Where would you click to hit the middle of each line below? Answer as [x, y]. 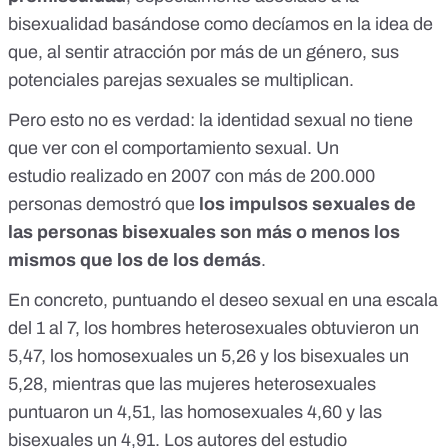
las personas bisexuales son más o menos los [204, 232]
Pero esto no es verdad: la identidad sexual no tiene [210, 120]
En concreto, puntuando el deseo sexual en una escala [223, 300]
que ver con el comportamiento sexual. [162, 148]
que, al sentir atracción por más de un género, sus [203, 52]
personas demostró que [103, 204]
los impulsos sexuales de [307, 204]
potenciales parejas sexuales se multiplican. [181, 80]
